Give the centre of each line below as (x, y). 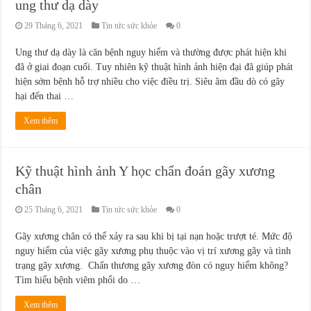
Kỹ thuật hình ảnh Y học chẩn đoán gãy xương (145, 171)
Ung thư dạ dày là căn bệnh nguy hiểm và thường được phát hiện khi (151, 53)
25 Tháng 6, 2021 (54, 210)
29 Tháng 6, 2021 (54, 26)
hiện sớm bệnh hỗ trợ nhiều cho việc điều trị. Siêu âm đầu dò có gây (150, 82)
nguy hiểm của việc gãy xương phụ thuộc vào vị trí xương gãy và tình (153, 251)
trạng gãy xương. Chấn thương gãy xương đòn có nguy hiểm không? (152, 266)
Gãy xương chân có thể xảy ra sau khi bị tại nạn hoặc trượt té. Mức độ (154, 237)
